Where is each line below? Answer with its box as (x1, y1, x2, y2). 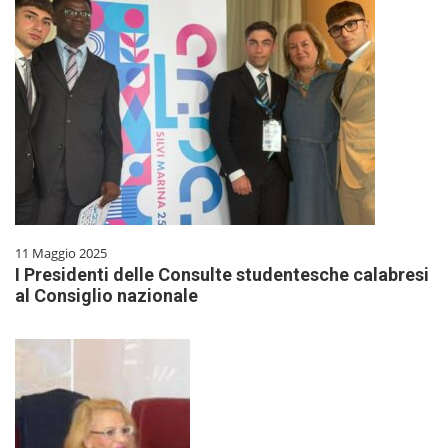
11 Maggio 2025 (15, 243, 107, 262)
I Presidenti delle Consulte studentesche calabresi (15, 263, 429, 285)
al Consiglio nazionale (15, 284, 198, 306)
